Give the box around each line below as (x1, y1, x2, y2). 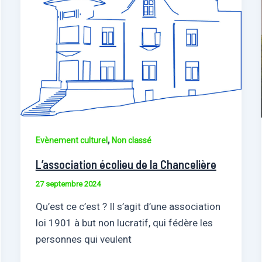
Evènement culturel (35, 135, 108, 145)
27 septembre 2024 (35, 179, 101, 188)
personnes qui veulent (35, 233, 132, 246)
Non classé (111, 135, 151, 145)
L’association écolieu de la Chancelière (35, 157, 216, 171)
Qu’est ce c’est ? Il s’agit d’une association (35, 201, 220, 213)
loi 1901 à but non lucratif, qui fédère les (35, 217, 213, 229)
